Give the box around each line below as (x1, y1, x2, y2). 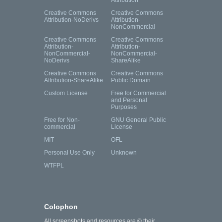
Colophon (44, 203, 78, 211)
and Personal (111, 97, 147, 104)
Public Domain (111, 77, 151, 84)
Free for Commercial (111, 90, 166, 97)
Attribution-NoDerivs (44, 16, 99, 24)
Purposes (111, 104, 137, 111)
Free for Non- (44, 116, 80, 124)
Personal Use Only (44, 149, 95, 157)
